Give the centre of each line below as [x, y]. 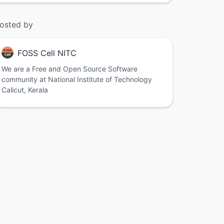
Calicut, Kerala [25, 90]
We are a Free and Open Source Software [69, 69]
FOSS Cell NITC [47, 53]
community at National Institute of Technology [77, 79]
